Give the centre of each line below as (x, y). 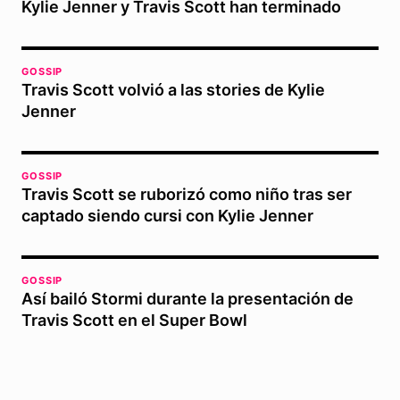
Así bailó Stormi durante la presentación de (187, 299)
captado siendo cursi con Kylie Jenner (167, 216)
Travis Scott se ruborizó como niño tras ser (187, 195)
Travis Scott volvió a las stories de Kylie (173, 90)
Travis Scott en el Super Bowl (134, 321)
